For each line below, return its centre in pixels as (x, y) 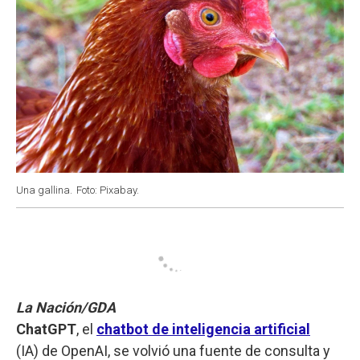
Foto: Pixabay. (108, 190)
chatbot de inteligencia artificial (203, 329)
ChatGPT (46, 329)
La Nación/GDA (66, 307)
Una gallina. (44, 190)
